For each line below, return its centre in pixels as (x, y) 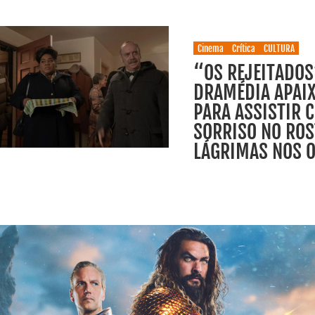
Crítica (244, 49)
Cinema (211, 49)
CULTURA (279, 49)
